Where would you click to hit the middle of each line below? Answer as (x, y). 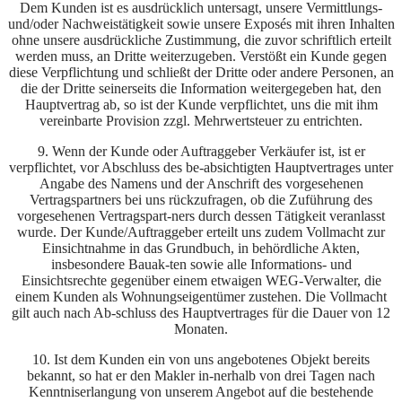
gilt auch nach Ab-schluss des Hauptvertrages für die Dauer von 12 (201, 313)
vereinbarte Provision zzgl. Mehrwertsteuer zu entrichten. (201, 121)
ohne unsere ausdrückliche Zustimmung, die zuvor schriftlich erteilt (201, 40)
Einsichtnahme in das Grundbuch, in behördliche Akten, (201, 249)
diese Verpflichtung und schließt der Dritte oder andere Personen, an (201, 73)
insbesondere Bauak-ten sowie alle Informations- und (201, 265)
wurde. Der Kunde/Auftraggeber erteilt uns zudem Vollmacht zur (201, 232)
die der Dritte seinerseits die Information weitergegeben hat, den (201, 89)
